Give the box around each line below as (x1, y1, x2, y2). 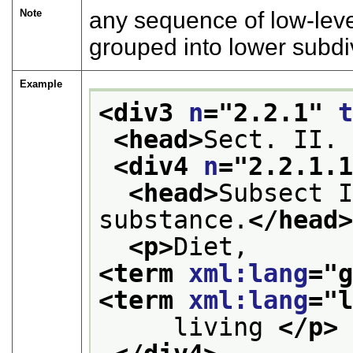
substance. (98, 206, 249, 235)
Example (20, 77, 63, 90)
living (98, 313, 279, 342)
